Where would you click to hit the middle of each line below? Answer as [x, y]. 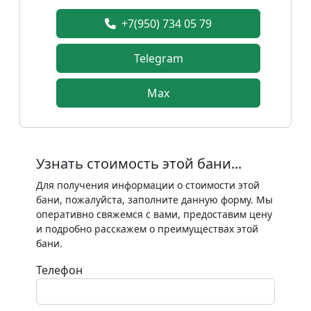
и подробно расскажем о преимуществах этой [147, 229]
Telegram [158, 59]
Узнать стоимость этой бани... [139, 164]
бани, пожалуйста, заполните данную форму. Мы [154, 200]
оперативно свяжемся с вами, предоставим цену [154, 215]
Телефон [59, 270]
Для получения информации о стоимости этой [148, 185]
